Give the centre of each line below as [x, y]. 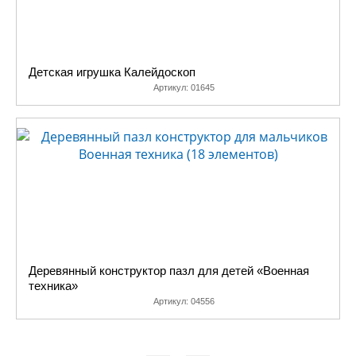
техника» [53, 286]
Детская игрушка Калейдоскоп [112, 72]
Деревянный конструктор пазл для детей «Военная [169, 271]
